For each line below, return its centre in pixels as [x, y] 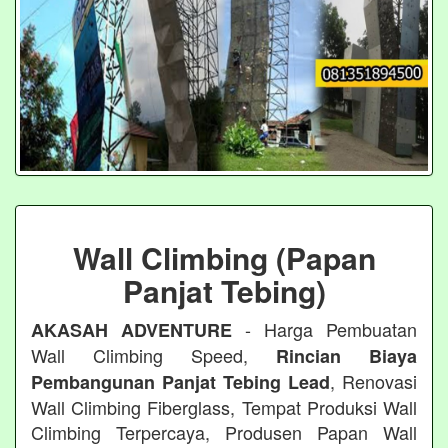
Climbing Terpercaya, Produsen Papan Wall [224, 431]
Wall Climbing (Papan [224, 257]
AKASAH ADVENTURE [131, 329]
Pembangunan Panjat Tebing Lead [180, 381]
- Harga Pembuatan [324, 328]
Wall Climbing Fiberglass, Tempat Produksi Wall [224, 406]
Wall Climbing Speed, [153, 354]
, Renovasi [373, 380]
